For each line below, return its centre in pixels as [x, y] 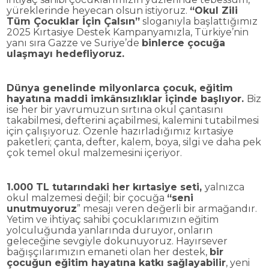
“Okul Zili [213, 10]
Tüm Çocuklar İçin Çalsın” [73, 21]
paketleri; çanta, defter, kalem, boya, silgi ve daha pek [134, 142]
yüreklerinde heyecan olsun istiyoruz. [98, 10]
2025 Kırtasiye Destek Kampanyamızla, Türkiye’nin [127, 32]
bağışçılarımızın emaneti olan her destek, [108, 252]
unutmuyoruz [41, 209]
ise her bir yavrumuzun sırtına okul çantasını [115, 110]
